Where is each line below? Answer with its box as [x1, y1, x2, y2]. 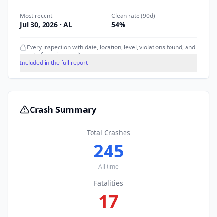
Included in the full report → [20, 59, 95, 67]
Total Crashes [87, 128, 130, 137]
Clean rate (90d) [111, 12, 155, 20]
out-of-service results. [27, 51, 85, 59]
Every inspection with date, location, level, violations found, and [27, 43, 195, 51]
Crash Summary [30, 104, 96, 115]
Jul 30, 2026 [20, 20, 58, 29]
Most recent [20, 12, 52, 20]
